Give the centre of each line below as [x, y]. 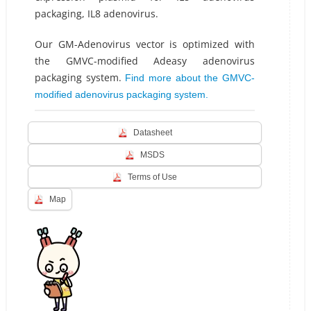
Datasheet [152, 133]
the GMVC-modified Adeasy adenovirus [145, 61]
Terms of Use [152, 177]
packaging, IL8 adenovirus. [96, 14]
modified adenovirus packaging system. [121, 94]
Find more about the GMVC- [190, 78]
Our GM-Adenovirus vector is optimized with [145, 44]
